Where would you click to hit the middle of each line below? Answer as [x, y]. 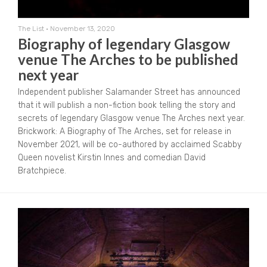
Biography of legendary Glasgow [124, 44]
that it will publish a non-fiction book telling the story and [127, 105]
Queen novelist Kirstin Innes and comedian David [112, 157]
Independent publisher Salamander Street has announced [129, 92]
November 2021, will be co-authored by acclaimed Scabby [130, 144]
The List [31, 28]
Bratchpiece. [42, 170]
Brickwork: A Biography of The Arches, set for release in [125, 131]
